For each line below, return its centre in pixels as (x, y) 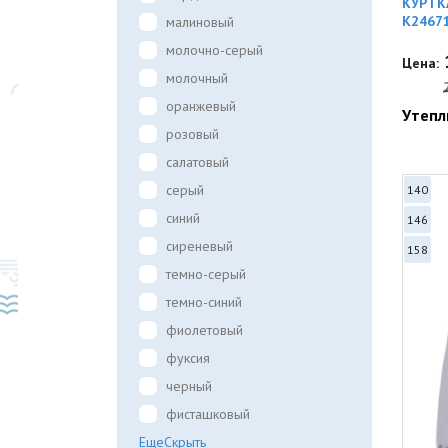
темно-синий (204, 302)
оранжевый (201, 106)
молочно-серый (214, 50)
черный (189, 386)
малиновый (200, 22)
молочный (197, 78)
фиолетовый (204, 330)
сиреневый (199, 246)
